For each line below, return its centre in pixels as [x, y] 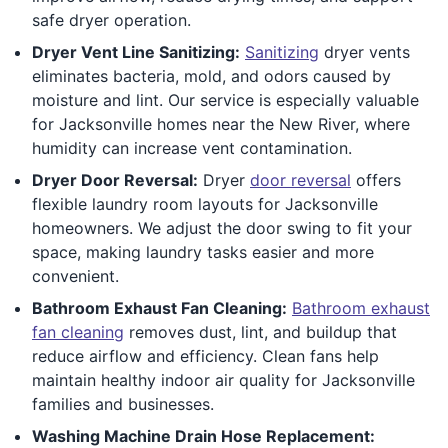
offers [376, 179]
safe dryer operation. [111, 19]
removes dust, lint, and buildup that [260, 331]
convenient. [75, 275]
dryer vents [364, 51]
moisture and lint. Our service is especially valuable [225, 99]
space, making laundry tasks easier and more [203, 251]
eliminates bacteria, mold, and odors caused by [211, 75]
